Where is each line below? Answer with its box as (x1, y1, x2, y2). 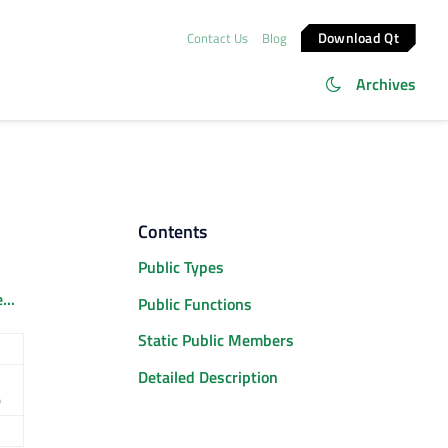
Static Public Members (138, 328, 294, 353)
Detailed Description (138, 364, 278, 389)
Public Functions (138, 291, 252, 316)
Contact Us (186, 27, 248, 48)
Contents (138, 218, 207, 245)
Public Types (138, 255, 224, 280)
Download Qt (318, 26, 400, 48)
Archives (356, 72, 416, 96)
